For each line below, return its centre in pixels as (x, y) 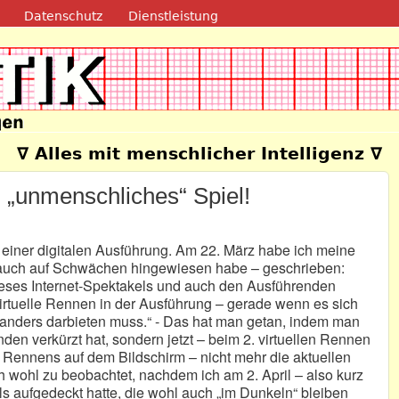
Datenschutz (63, 16)
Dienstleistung (174, 16)
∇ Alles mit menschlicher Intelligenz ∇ (199, 154)
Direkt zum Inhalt (163, 14)
